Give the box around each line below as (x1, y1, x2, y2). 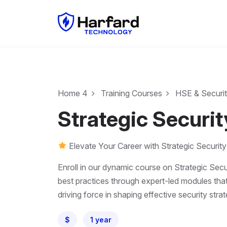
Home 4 (58, 88, 88, 99)
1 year (90, 215, 111, 224)
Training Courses (101, 88, 162, 99)
